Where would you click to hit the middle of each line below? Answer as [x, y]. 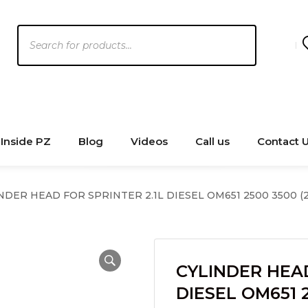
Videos [149, 141]
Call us [212, 141]
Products [42, 33]
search [34, 52]
